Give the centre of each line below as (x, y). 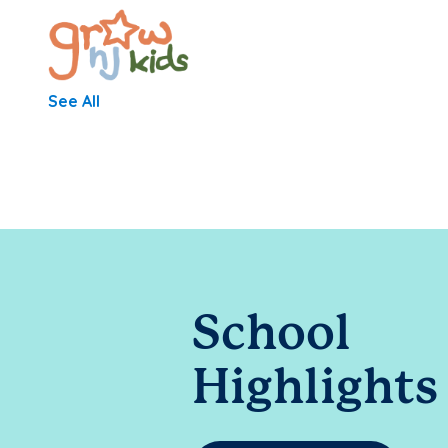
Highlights (315, 389)
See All (74, 101)
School (271, 335)
